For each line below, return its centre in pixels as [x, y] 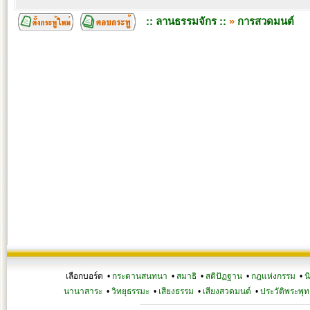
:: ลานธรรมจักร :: [186, 21]
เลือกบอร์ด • [89, 276]
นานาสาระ [83, 291]
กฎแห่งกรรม [273, 276]
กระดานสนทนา [140, 276]
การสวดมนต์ [266, 21]
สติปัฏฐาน [224, 276]
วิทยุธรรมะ [130, 291]
